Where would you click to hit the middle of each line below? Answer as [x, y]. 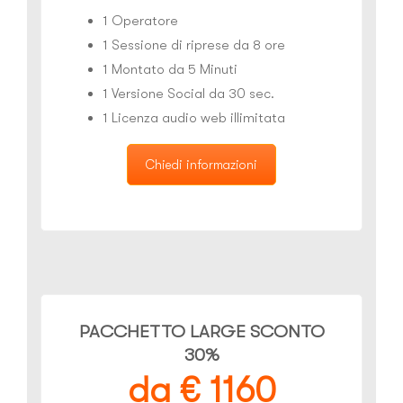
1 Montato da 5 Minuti [170, 70]
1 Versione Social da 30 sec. [188, 94]
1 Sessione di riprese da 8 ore [194, 45]
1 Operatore [140, 21]
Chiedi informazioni [201, 165]
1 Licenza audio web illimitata [194, 118]
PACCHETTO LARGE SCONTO [201, 332]
